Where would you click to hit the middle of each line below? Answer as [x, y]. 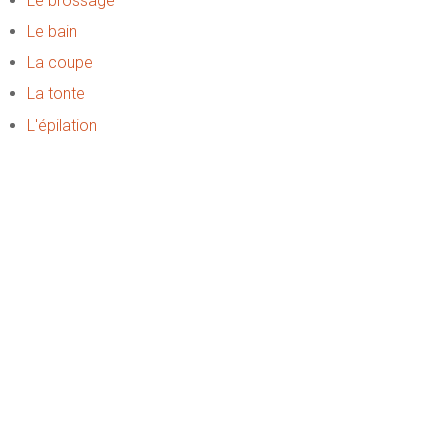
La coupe [59, 63]
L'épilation [61, 125]
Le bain [51, 32]
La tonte [55, 94]
